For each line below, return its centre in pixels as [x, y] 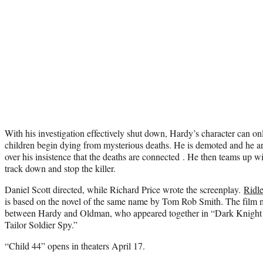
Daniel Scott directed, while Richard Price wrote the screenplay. [124, 189]
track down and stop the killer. [60, 168]
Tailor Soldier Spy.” [41, 224]
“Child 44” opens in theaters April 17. [75, 245]
